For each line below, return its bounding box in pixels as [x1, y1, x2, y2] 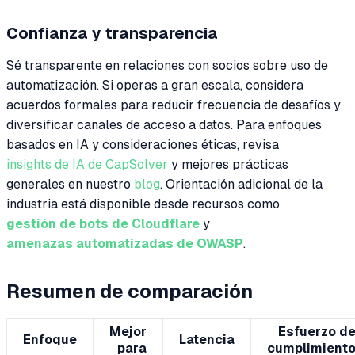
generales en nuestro [6, 176, 134, 192]
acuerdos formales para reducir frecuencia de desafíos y [6, 97, 341, 113]
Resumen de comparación [6, 281, 253, 303]
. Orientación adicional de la [160, 176, 323, 192]
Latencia [179, 332, 235, 348]
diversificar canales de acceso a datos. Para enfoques [6, 116, 322, 132]
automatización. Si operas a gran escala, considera [6, 77, 303, 93]
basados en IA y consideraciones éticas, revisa [6, 136, 279, 152]
